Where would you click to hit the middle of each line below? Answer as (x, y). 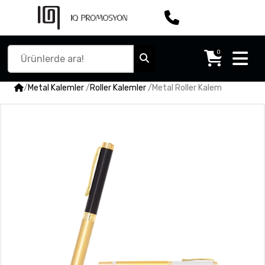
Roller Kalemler (118, 88)
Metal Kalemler (56, 88)
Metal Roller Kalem (187, 88)
